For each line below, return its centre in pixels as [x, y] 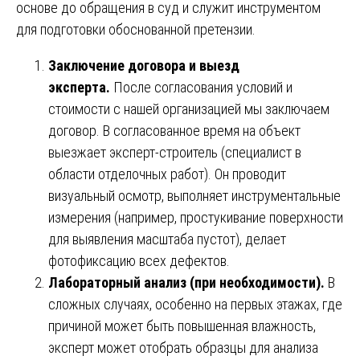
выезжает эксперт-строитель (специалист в [175, 152]
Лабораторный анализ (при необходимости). [186, 282]
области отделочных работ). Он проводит [167, 174]
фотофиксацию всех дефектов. [139, 260]
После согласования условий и [201, 87]
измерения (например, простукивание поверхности [196, 217]
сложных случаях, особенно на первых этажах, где [195, 304]
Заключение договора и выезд [144, 65]
